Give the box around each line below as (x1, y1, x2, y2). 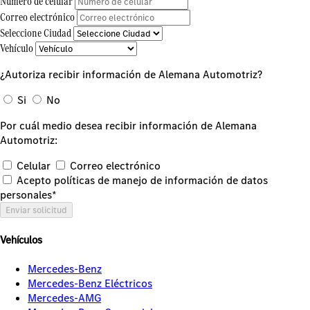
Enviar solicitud (6, 203, 67, 216)
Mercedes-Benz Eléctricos (28, 276, 152, 291)
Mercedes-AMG (28, 291, 101, 306)
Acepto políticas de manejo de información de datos (14, 172, 268, 188)
